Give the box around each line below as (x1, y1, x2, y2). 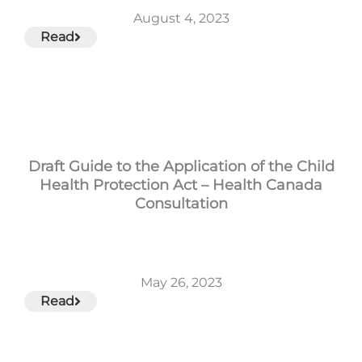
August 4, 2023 (133, 10, 229, 26)
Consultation (134, 194, 228, 213)
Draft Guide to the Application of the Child (27, 157, 335, 175)
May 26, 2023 (140, 275, 222, 291)
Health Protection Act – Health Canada (40, 175, 322, 194)
